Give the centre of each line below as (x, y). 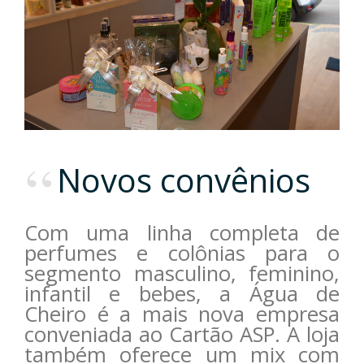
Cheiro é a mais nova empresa (182, 314)
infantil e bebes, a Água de (182, 293)
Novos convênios (184, 180)
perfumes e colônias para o (182, 253)
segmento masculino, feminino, (182, 273)
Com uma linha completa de (182, 232)
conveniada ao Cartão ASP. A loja (182, 334)
